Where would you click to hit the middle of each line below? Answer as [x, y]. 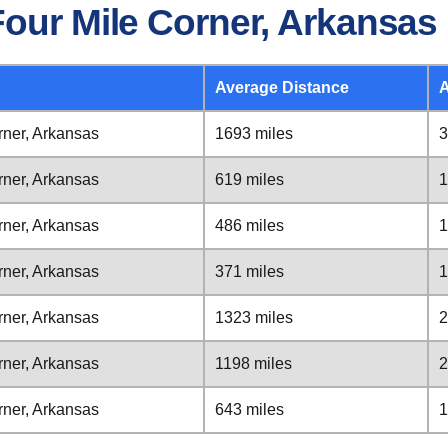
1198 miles [253, 363]
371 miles [249, 271]
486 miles [249, 225]
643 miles [249, 409]
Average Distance [282, 87]
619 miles [249, 179]
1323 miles [254, 317]
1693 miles [254, 133]
